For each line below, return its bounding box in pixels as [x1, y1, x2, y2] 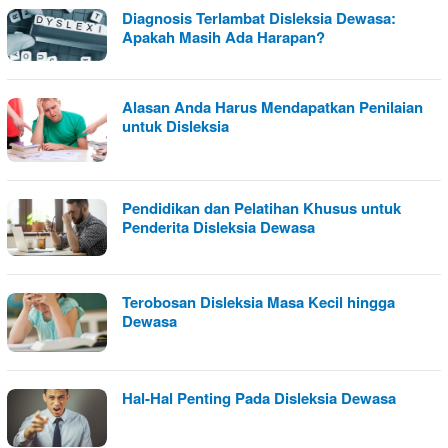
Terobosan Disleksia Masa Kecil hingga [122, 291, 395, 313]
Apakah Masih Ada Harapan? [122, 26, 325, 49]
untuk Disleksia [122, 114, 229, 137]
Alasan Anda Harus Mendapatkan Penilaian [122, 95, 423, 118]
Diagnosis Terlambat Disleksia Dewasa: [122, 7, 396, 30]
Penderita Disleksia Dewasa [122, 216, 315, 239]
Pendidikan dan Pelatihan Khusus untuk [122, 197, 401, 220]
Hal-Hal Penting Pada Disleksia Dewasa [122, 387, 396, 410]
